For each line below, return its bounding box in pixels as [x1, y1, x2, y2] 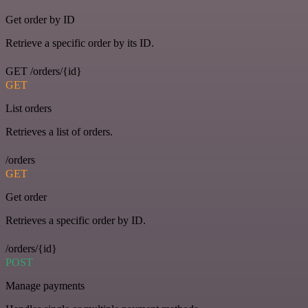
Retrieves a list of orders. [5, 126, 113, 138]
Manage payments [5, 280, 85, 292]
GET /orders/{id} [5, 65, 82, 78]
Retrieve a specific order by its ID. [5, 37, 154, 49]
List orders [5, 102, 52, 115]
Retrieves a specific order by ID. [5, 214, 146, 227]
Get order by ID [5, 14, 75, 26]
